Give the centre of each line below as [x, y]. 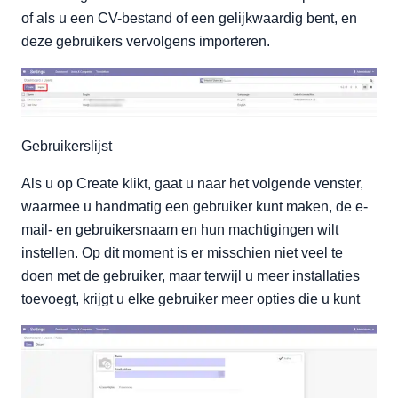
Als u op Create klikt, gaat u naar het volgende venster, [192, 183]
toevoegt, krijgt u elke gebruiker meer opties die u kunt [191, 298]
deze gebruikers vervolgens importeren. [146, 41]
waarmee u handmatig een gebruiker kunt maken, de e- [195, 206]
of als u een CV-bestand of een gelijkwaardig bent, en [189, 18]
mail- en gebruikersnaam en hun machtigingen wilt [180, 229]
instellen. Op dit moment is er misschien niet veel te [182, 252]
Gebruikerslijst [67, 146]
